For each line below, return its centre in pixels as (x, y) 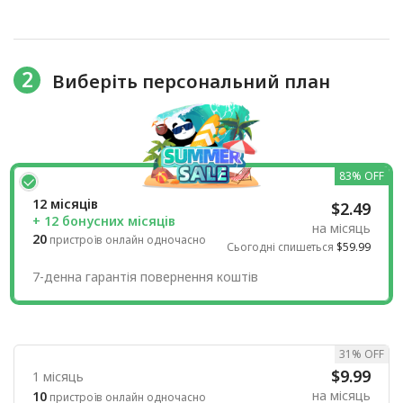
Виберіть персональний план (191, 81)
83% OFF (362, 176)
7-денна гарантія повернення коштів (145, 277)
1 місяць (58, 377)
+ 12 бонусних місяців (104, 221)
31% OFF (362, 354)
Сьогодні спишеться (282, 247)
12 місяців (65, 204)
